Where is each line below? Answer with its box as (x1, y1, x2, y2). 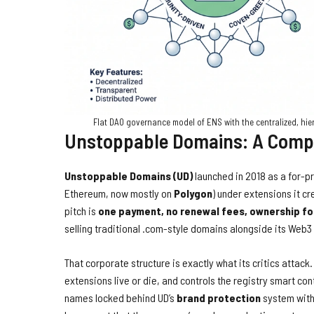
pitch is (64, 203, 98, 217)
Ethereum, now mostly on (64, 186, 174, 200)
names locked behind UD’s (64, 290, 177, 304)
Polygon (174, 186, 212, 200)
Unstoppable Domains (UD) (64, 168, 193, 182)
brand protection (177, 290, 261, 304)
